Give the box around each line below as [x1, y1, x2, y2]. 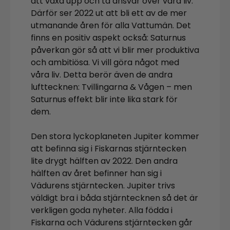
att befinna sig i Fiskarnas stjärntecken [31, 143, 186, 155]
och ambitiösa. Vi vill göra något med [31, 56, 179, 69]
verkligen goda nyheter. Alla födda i [31, 204, 172, 217]
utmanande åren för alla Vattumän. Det [31, 20, 191, 32]
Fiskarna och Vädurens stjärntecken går [31, 217, 193, 229]
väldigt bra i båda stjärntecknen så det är [31, 192, 198, 204]
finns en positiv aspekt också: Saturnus [31, 32, 186, 44]
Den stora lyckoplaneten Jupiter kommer [31, 130, 199, 143]
